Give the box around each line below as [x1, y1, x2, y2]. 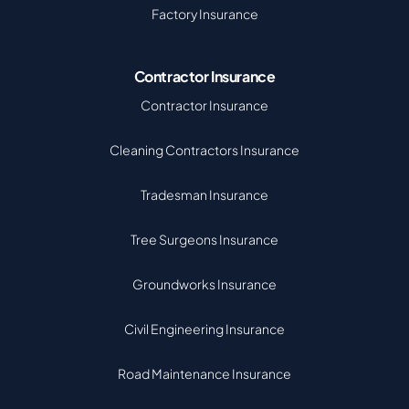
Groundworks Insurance [132, 276, 277, 292]
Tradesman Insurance [141, 186, 268, 203]
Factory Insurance [151, 5, 258, 22]
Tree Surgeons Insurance [131, 231, 278, 247]
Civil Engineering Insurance [124, 320, 285, 337]
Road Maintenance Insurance [118, 365, 291, 382]
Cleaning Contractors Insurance [110, 142, 299, 158]
